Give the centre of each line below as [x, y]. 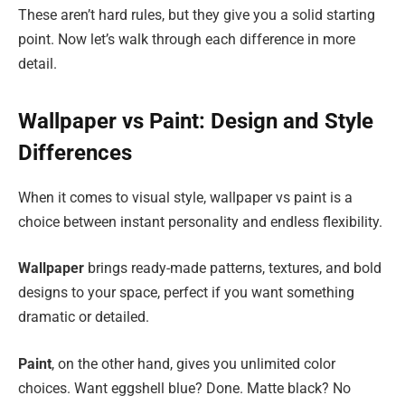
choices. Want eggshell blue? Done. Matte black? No [184, 388]
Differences [75, 152]
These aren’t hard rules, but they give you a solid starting [197, 15]
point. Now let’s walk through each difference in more [187, 40]
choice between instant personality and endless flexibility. [200, 221]
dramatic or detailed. [84, 317]
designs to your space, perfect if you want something [186, 293]
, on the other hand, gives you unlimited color [193, 363]
